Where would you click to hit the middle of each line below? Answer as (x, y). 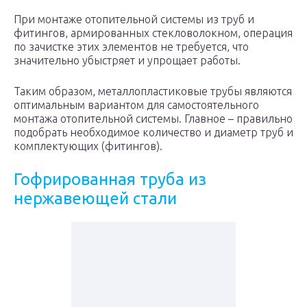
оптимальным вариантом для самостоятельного (136, 105)
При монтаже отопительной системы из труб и (134, 19)
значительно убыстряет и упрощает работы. (127, 60)
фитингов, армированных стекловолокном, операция (153, 33)
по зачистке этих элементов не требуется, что (131, 47)
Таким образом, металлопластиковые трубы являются (153, 91)
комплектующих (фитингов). (88, 146)
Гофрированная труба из (110, 179)
